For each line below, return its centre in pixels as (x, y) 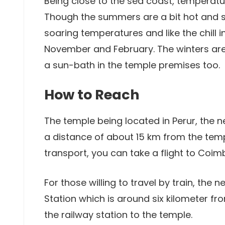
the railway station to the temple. (118, 215)
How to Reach (92, 95)
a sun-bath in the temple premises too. (132, 65)
